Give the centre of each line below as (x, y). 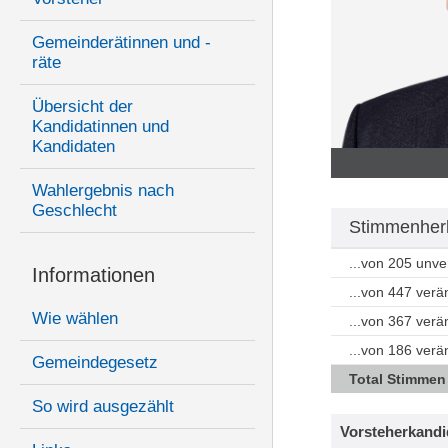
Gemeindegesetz (95, 363)
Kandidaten (73, 147)
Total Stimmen (397, 379)
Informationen (93, 275)
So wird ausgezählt (103, 407)
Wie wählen (75, 319)
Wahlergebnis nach (103, 191)
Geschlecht (74, 211)
